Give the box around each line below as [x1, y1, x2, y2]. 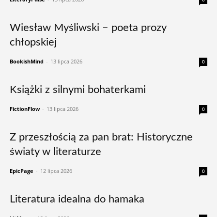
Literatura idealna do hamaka [10, 194, 144, 204]
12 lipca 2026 [40, 167, 72, 174]
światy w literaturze [10, 146, 101, 157]
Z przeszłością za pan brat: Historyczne [10, 132, 193, 142]
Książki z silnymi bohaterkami [10, 84, 146, 95]
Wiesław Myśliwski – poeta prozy [10, 22, 166, 33]
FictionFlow [10, 105, 40, 112]
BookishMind [10, 58, 44, 65]
